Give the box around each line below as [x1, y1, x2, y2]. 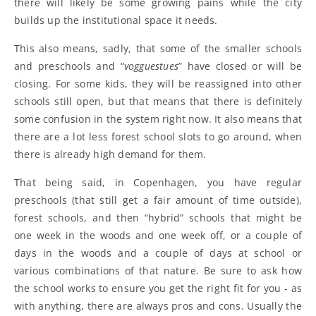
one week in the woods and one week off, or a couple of [14, 228, 302, 242]
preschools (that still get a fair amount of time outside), [14, 193, 302, 207]
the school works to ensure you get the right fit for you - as [14, 281, 302, 295]
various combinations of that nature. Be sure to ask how [14, 263, 302, 277]
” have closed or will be [178, 59, 302, 73]
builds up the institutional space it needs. [14, 13, 218, 27]
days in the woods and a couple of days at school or [14, 245, 302, 260]
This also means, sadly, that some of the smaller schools [14, 41, 302, 55]
